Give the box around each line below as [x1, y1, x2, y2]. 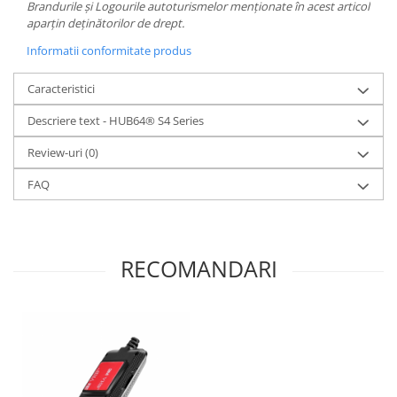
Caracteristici [27, 81, 95, 97]
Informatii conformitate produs [27, 43, 191, 59]
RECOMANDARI [120, 253, 277, 284]
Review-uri [27, 144, 85, 161]
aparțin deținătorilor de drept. [27, 15, 184, 32]
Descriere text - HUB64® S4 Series [27, 113, 204, 129]
